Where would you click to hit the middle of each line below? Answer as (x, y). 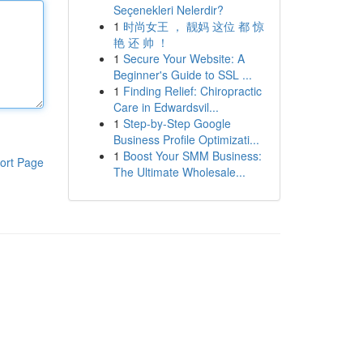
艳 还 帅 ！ (141, 42)
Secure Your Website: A (184, 58)
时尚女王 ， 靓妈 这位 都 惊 (193, 26)
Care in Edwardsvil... (166, 107)
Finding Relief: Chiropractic (192, 91)
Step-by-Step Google (177, 123)
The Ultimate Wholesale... (179, 172)
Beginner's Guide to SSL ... (182, 75)
